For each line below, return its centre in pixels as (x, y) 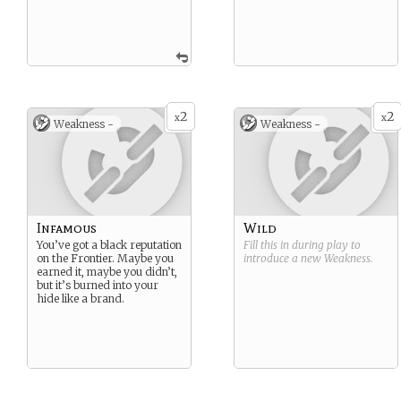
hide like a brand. (81, 299)
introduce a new (284, 258)
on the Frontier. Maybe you (105, 258)
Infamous (67, 228)
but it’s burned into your (98, 285)
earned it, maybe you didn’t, (107, 272)
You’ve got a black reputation (109, 245)
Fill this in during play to (302, 245)
